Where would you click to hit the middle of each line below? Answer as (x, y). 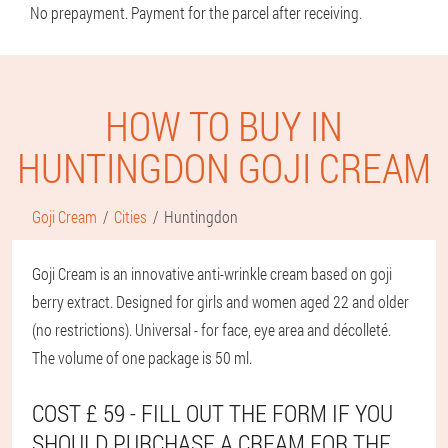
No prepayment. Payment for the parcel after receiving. (196, 12)
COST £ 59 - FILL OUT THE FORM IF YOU (212, 413)
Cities (130, 216)
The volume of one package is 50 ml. (142, 357)
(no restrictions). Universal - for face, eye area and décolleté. (211, 329)
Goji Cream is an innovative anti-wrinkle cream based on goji (212, 273)
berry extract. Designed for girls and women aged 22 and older (220, 301)
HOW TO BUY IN (224, 125)
